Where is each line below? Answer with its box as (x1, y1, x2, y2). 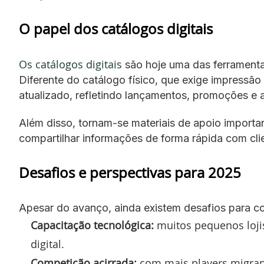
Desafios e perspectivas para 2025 (19, 163, 241, 182)
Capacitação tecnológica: (31, 218, 154, 232)
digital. (31, 237, 64, 251)
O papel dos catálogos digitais (19, 19, 213, 38)
